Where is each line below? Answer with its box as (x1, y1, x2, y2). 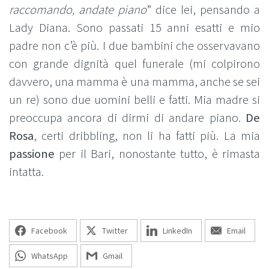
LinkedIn (163, 225, 192, 236)
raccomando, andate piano (9, 2, 147, 17)
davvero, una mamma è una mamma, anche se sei (9, 74, 260, 89)
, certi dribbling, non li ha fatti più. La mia (34, 128, 260, 144)
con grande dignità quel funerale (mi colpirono (9, 56, 260, 71)
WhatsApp (31, 250, 68, 261)
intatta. (9, 164, 44, 180)
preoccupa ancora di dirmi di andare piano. (9, 110, 246, 125)
